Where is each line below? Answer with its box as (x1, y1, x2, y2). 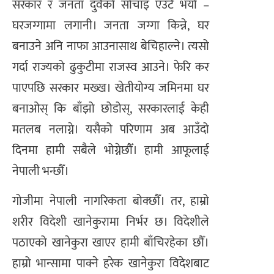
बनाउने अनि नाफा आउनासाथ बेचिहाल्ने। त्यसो (12, 36, 209, 57)
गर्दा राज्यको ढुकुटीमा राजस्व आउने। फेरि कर (12, 57, 209, 78)
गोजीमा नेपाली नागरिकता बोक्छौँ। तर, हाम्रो (12, 190, 209, 212)
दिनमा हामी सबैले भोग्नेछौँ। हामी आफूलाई (12, 140, 209, 161)
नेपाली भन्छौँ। (12, 161, 69, 182)
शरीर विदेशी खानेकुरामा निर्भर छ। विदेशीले (12, 211, 209, 232)
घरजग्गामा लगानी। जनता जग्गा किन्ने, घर (12, 15, 209, 37)
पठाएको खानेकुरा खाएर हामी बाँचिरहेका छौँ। (12, 232, 209, 253)
